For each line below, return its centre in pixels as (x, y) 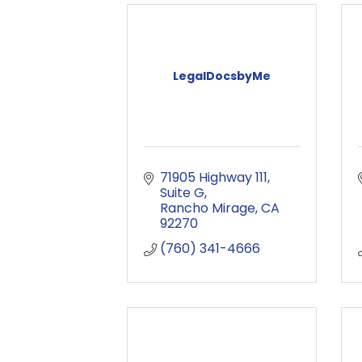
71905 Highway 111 (214, 177)
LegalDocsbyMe (222, 76)
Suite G (182, 193)
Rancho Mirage (208, 208)
